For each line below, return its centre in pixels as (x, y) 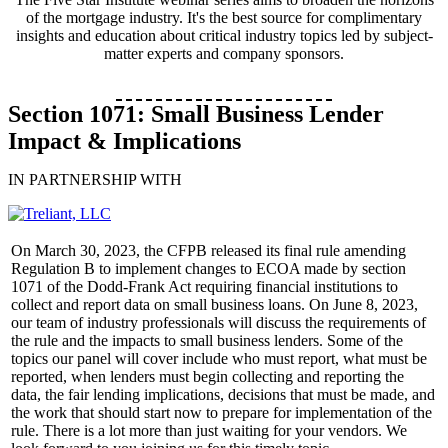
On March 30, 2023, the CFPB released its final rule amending (208, 250)
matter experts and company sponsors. (224, 53)
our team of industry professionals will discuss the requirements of (218, 322)
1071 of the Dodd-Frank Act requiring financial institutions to (204, 286)
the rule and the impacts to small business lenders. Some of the (207, 340)
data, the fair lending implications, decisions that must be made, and (223, 394)
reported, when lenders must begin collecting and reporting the (207, 376)
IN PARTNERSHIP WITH (95, 179)
